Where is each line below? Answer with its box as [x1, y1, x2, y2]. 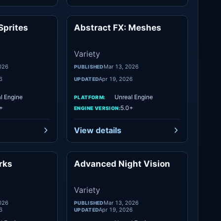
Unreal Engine [114, 93, 153, 101]
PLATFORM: [74, 94, 106, 100]
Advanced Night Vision [74, 159, 170, 169]
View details [74, 125, 121, 135]
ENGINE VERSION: [74, 105, 120, 111]
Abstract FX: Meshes [74, 23, 161, 33]
